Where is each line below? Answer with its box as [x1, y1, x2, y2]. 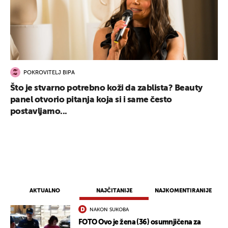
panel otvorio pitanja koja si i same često [10, 96, 172, 105]
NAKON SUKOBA [90, 207, 129, 213]
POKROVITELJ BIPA [23, 70, 75, 76]
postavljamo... [10, 107, 67, 117]
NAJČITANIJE [96, 188, 132, 194]
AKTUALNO [30, 188, 60, 194]
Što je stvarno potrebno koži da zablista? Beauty [10, 84, 203, 93]
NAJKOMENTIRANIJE [155, 188, 212, 194]
